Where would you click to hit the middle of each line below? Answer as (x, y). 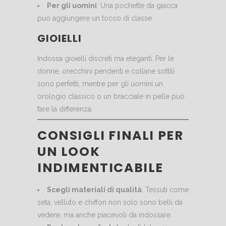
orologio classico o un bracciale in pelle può (111, 97)
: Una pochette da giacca (137, 6)
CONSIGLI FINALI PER (110, 136)
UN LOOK (69, 152)
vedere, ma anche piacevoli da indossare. (105, 215)
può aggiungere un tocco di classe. (95, 18)
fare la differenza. (65, 109)
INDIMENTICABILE (101, 168)
